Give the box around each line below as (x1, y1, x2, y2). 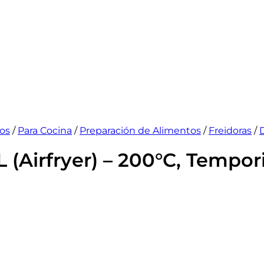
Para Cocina (18, 125, 72, 136)
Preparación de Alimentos (80, 125, 201, 136)
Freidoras (209, 125, 252, 136)
